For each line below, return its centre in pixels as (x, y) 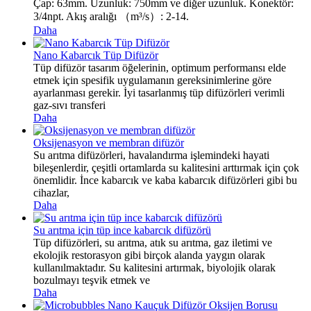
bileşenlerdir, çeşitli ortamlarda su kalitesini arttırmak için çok (166, 167)
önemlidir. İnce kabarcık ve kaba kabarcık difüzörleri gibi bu (165, 180)
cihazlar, (51, 192)
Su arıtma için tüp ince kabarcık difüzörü (122, 230)
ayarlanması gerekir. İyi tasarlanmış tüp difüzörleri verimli (159, 92)
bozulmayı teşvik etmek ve (92, 280)
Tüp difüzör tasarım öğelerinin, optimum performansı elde (160, 67)
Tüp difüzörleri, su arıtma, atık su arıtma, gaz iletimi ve (153, 242)
